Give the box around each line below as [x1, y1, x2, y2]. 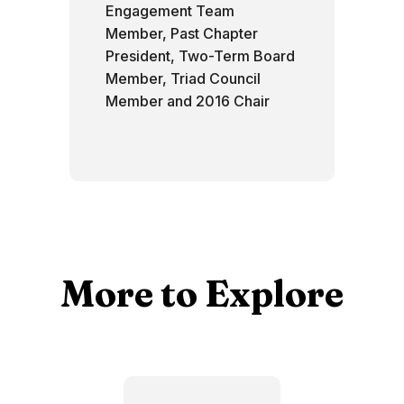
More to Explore [60, 271, 344, 316]
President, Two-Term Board [106, 47, 296, 65]
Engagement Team [106, 2, 235, 20]
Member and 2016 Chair [106, 92, 271, 110]
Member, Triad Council [106, 69, 262, 87]
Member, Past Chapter [106, 24, 259, 42]
